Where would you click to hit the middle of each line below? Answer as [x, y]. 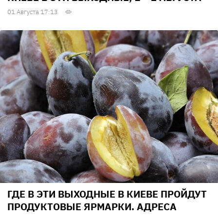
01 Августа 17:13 [33, 12]
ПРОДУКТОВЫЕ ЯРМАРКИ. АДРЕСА [92, 206]
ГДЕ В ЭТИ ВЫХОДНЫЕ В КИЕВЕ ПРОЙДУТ [107, 194]
